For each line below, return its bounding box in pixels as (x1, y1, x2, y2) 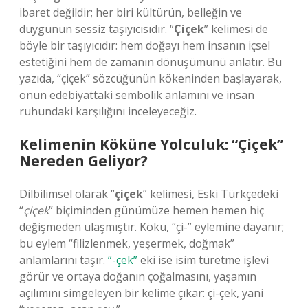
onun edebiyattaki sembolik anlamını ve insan (19, 87, 254, 102)
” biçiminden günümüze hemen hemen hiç (49, 203, 264, 218)
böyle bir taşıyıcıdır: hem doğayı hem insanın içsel (19, 38, 270, 53)
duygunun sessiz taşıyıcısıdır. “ (19, 21, 174, 36)
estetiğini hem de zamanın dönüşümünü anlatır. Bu (19, 54, 282, 69)
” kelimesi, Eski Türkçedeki (143, 186, 278, 201)
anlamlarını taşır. (19, 252, 108, 267)
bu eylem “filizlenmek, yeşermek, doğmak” (19, 236, 234, 251)
